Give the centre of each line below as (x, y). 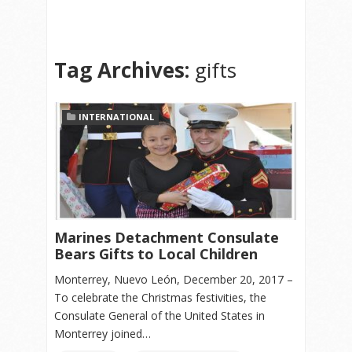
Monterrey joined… (103, 333)
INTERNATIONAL (116, 116)
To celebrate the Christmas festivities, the (160, 297)
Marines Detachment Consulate (167, 237)
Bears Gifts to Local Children (156, 253)
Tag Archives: (125, 70)
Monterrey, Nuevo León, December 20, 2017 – (174, 279)
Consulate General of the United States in (159, 315)
